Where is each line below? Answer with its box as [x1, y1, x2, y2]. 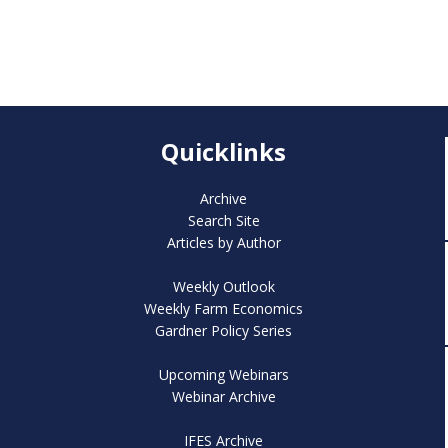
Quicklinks [161, 135, 287, 168]
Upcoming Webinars [158, 364, 289, 384]
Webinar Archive [171, 386, 276, 406]
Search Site [187, 210, 260, 230]
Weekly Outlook [172, 276, 275, 296]
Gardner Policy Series [155, 320, 293, 340]
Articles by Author [166, 232, 281, 252]
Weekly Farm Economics [144, 298, 304, 318]
